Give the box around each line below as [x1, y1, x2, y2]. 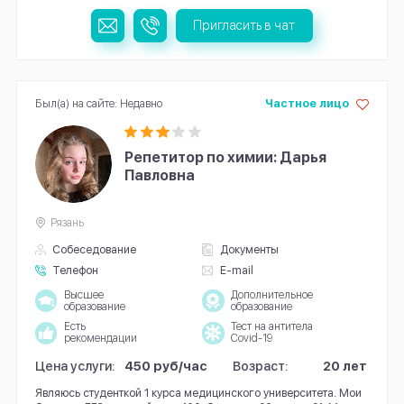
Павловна [124, 166, 196, 184]
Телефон [52, 263, 99, 278]
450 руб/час [124, 357, 208, 373]
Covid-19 [230, 332, 272, 345]
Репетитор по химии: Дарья [124, 148, 327, 166]
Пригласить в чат [193, 17, 296, 33]
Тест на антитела [230, 320, 313, 334]
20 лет [322, 357, 367, 373]
